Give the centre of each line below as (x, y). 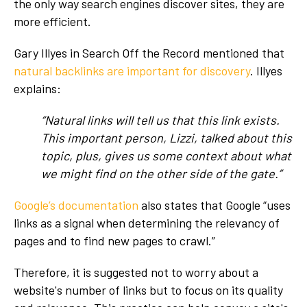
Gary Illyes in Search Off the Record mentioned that (149, 53)
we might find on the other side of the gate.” (161, 174)
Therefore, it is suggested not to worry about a (136, 272)
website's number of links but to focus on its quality (148, 290)
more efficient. (54, 22)
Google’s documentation (76, 205)
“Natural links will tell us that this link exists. (160, 120)
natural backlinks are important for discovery (132, 71)
